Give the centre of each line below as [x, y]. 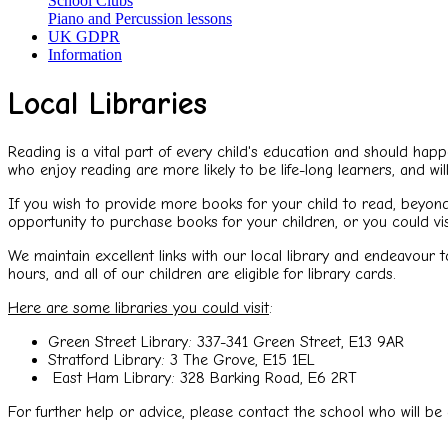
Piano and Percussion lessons [140, 18]
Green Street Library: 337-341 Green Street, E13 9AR [226, 342]
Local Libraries [107, 103]
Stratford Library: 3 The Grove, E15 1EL [181, 360]
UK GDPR [84, 36]
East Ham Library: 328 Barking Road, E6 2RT [202, 378]
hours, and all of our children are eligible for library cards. [202, 274]
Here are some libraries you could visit [138, 308]
